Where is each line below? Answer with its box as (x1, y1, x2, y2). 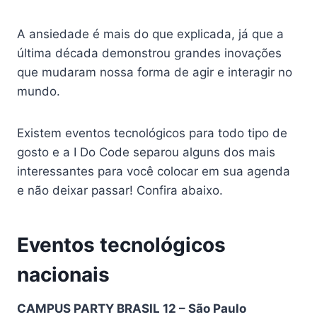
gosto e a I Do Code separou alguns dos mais (17, 145, 275, 159)
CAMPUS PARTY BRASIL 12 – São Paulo (17, 301, 246, 316)
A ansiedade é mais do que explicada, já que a (17, 27, 284, 41)
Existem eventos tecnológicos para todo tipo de (17, 126, 287, 140)
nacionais (17, 263, 110, 287)
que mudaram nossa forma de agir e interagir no (17, 65, 292, 79)
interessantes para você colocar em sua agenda (17, 164, 290, 178)
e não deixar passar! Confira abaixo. (17, 183, 226, 197)
